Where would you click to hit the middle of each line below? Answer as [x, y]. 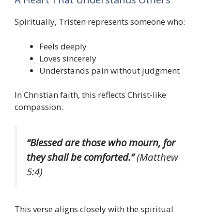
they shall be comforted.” [80, 157]
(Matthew [156, 157]
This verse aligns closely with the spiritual [94, 209]
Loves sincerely [68, 58]
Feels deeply [63, 46]
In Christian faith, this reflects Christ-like [90, 95]
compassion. [39, 107]
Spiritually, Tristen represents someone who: [100, 22]
